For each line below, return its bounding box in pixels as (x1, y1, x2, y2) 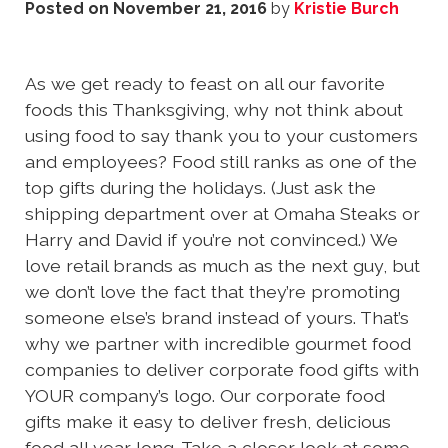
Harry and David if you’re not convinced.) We (25, 229, 398, 251)
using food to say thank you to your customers (25, 125, 418, 147)
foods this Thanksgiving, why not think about (25, 99, 403, 121)
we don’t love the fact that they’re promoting (25, 281, 400, 303)
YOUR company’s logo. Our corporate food (25, 385, 385, 407)
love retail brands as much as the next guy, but (25, 255, 420, 277)
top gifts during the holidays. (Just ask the (25, 177, 376, 199)
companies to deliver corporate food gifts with (25, 359, 419, 381)
